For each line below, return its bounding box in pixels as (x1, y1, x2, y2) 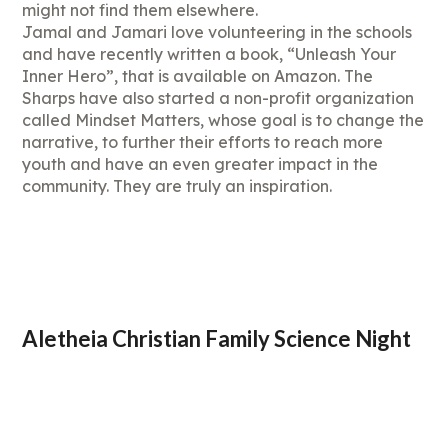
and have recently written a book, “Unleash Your (22, 44, 397, 65)
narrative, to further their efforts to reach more (22, 132, 384, 153)
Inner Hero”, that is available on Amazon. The (22, 66, 374, 87)
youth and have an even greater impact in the (22, 154, 379, 175)
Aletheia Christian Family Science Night (22, 325, 412, 353)
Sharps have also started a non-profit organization (22, 88, 415, 109)
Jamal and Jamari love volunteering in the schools (22, 22, 413, 43)
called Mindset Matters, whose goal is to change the (22, 110, 425, 131)
